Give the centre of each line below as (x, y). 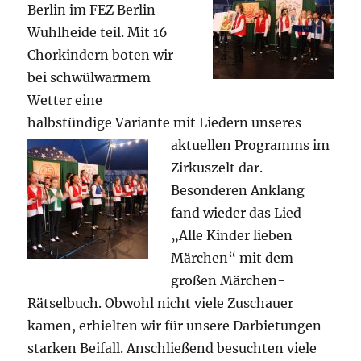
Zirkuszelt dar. (217, 167)
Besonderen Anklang (238, 190)
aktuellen (203, 145)
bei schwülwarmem (89, 77)
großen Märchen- (228, 280)
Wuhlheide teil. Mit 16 (98, 32)
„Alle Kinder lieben (232, 235)
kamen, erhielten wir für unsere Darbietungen (175, 325)
